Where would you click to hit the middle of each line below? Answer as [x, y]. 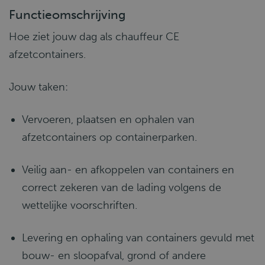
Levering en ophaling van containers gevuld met [138, 238]
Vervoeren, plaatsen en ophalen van [108, 119]
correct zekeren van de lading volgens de [122, 188]
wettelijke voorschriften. [80, 205]
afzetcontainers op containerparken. [109, 137]
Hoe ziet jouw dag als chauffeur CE [94, 37]
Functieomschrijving [67, 14]
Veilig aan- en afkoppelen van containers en [128, 170]
